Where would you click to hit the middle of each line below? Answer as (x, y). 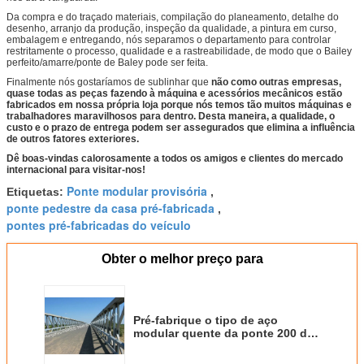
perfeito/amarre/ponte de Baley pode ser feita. (107, 63)
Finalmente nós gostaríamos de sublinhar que (109, 82)
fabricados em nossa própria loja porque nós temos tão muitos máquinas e (179, 105)
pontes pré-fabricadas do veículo (99, 225)
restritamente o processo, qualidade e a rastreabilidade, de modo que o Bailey (179, 52)
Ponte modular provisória (137, 191)
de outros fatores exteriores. (73, 139)
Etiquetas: (37, 192)
